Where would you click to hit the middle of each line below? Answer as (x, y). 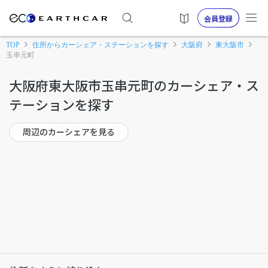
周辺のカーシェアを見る (69, 132)
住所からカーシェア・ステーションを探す (100, 45)
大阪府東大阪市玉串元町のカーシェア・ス (134, 85)
